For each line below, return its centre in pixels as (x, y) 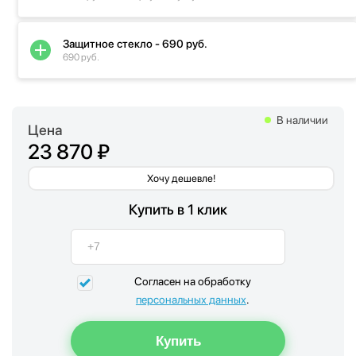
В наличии (302, 120)
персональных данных (191, 299)
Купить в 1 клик (178, 209)
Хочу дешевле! (181, 178)
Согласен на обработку (192, 281)
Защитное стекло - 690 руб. (135, 43)
